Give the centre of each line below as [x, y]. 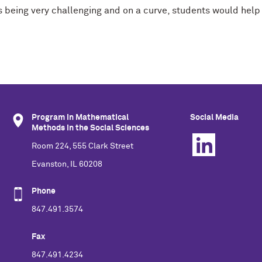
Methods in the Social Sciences [90, 128]
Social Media [214, 118]
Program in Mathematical [80, 118]
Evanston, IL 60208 [67, 164]
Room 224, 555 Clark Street [82, 146]
